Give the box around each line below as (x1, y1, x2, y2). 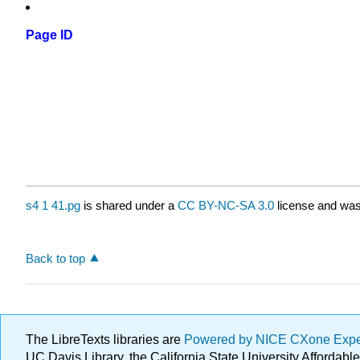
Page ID (26, 28, 73, 43)
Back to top (26, 251, 85, 265)
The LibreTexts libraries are (26, 333, 184, 346)
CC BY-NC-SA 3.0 (178, 198, 274, 213)
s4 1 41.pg (26, 198, 80, 213)
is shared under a (80, 198, 178, 213)
